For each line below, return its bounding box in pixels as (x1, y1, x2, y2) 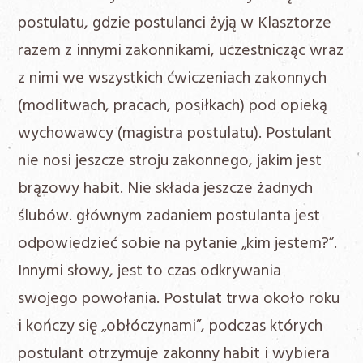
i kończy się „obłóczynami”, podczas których (18, 314, 323, 340)
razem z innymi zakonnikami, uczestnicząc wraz (18, 38, 344, 65)
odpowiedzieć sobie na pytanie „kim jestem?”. (18, 231, 338, 258)
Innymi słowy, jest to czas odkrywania (18, 258, 282, 285)
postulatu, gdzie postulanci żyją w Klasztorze (18, 11, 332, 37)
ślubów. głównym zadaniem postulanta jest (18, 203, 321, 230)
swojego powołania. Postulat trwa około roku (18, 286, 340, 313)
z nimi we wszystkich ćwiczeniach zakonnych (18, 66, 327, 92)
